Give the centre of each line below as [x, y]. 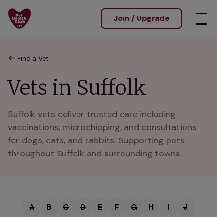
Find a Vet [33, 58]
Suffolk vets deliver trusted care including [92, 114]
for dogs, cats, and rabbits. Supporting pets [96, 140]
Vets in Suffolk [77, 88]
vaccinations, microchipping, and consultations [102, 127]
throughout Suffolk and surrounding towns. [95, 154]
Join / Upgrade [141, 18]
